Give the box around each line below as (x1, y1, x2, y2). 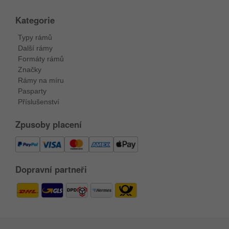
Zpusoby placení (15, 118, 82, 130)
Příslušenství (18, 97, 59, 106)
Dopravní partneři (15, 163, 87, 175)
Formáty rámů (18, 54, 64, 63)
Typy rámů (18, 33, 52, 41)
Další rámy (18, 43, 53, 52)
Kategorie (15, 13, 55, 26)
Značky (18, 65, 41, 74)
